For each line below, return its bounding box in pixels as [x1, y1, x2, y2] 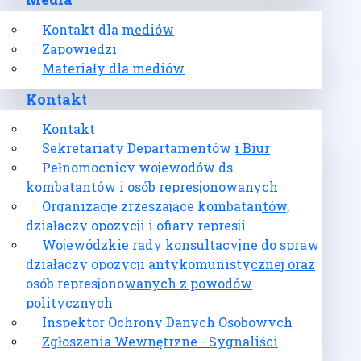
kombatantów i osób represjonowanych [26, 178, 278, 196]
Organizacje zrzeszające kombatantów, [42, 197, 289, 215]
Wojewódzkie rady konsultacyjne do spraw [42, 236, 319, 254]
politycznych [26, 294, 113, 312]
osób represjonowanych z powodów [26, 275, 252, 293]
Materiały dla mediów [42, 59, 185, 77]
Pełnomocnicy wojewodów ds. [42, 159, 236, 176]
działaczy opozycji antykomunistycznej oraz [26, 255, 315, 273]
